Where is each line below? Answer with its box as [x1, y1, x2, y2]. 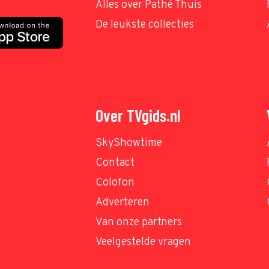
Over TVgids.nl [95, 105, 181, 125]
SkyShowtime [95, 136, 162, 150]
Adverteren [95, 196, 150, 210]
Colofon [95, 176, 134, 190]
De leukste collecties [95, 18, 194, 32]
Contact [95, 156, 134, 170]
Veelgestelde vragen [95, 235, 191, 249]
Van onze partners [95, 216, 182, 229]
